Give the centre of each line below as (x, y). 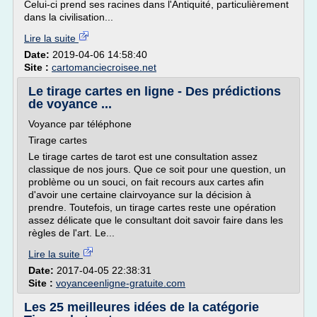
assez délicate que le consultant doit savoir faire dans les (156, 220)
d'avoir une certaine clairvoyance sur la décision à (140, 195)
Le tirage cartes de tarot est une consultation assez (143, 156)
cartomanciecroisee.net (104, 67)
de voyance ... (70, 104)
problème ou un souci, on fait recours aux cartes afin (146, 182)
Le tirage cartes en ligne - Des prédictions (155, 91)
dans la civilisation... (69, 17)
